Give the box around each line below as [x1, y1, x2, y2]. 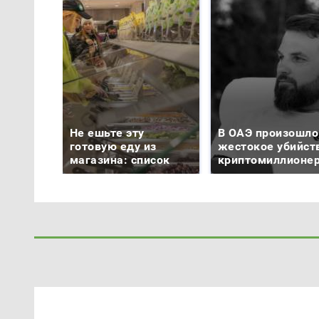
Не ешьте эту [70, 126, 145, 140]
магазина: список [70, 153, 170, 167]
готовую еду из [70, 140, 157, 154]
